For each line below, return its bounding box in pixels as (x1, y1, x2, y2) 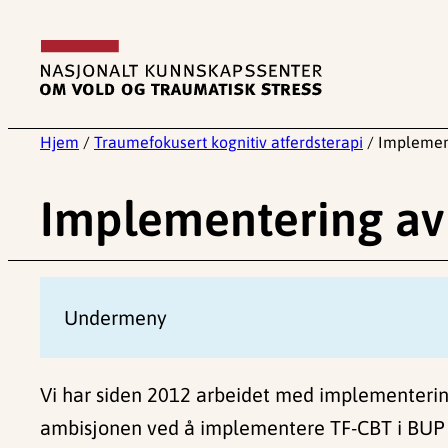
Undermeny (64, 306, 167, 330)
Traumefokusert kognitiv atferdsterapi (94, 133, 363, 151)
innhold (7, 78, 73, 101)
